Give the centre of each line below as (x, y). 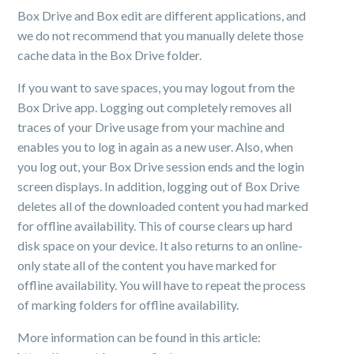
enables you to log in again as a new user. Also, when (156, 147)
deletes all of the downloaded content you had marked (163, 206)
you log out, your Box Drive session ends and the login (161, 166)
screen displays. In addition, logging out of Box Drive (159, 186)
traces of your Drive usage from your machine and (151, 127)
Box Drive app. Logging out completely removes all (155, 107)
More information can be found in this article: (139, 337)
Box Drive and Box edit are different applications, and (162, 15)
